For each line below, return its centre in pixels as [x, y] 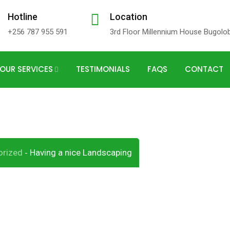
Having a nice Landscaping [81, 152]
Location [129, 17]
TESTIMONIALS [103, 69]
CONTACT [204, 69]
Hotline [23, 17]
